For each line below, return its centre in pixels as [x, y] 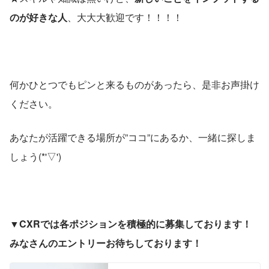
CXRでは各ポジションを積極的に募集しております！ [135, 223]
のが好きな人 [38, 17]
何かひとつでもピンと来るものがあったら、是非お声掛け [134, 84]
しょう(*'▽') [35, 156]
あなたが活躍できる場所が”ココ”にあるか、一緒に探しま [133, 137]
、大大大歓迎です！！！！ [125, 17]
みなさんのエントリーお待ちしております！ [106, 243]
